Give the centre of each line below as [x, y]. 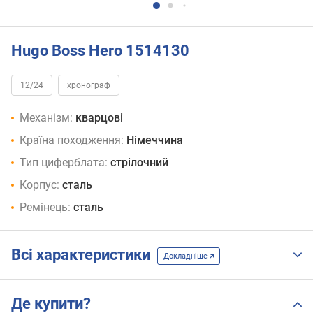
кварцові [99, 118]
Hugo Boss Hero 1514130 [100, 50]
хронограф [89, 86]
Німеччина [155, 140]
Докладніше [187, 256]
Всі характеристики [84, 255]
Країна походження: [72, 140]
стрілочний [139, 163]
